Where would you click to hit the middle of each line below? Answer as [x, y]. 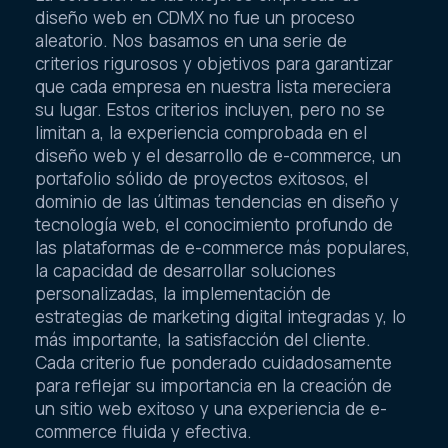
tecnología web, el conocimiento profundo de [214, 225]
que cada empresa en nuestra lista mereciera [213, 87]
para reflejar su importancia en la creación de [213, 386]
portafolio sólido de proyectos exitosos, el [201, 179]
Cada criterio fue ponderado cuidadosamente [213, 363]
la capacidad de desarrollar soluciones [185, 271]
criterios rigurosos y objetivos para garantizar [214, 64]
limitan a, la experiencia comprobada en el [201, 133]
